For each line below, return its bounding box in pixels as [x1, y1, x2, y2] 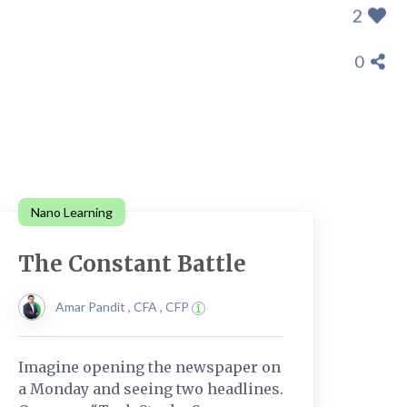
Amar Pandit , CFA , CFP [55, 298, 192, 314]
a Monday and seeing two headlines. [18, 379, 283, 398]
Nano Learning [31, 203, 113, 220]
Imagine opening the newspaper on [18, 357, 281, 376]
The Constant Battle [18, 249, 246, 278]
